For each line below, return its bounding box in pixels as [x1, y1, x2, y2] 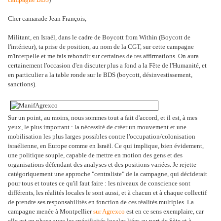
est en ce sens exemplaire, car [125, 208, 204, 216]
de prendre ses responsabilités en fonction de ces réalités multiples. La [8, 198, 194, 206]
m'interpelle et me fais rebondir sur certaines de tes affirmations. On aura [8, 52, 199, 60]
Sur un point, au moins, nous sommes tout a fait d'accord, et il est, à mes [8, 114, 197, 122]
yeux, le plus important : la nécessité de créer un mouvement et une [8, 123, 186, 131]
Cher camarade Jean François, [8, 15, 86, 23]
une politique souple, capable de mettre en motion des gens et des [8, 151, 183, 159]
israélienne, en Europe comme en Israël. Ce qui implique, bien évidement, [8, 142, 204, 150]
